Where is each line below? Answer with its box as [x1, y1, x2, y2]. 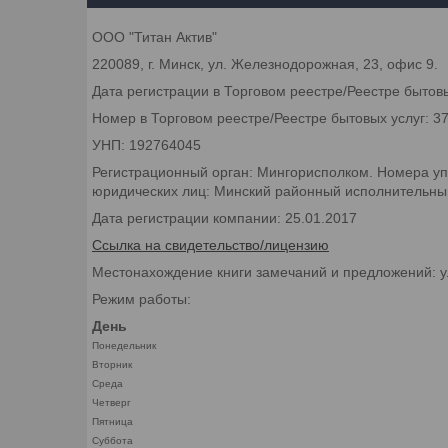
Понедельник [92, 339, 156, 351]
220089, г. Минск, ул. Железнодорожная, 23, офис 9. [92, 55, 438, 72]
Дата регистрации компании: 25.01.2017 [92, 209, 357, 226]
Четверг [92, 396, 131, 408]
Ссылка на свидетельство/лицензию [92, 236, 329, 253]
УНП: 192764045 [92, 136, 201, 153]
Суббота [92, 434, 133, 446]
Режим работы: [92, 290, 191, 307]
